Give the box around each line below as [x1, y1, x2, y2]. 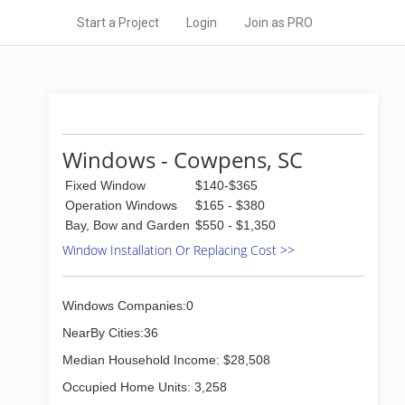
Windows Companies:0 [62, 298, 193, 313]
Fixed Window [65, 178, 146, 193]
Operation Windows [65, 198, 177, 212]
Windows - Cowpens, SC [62, 145, 303, 174]
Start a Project [77, 15, 159, 30]
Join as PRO [244, 15, 313, 30]
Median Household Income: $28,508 [62, 353, 270, 367]
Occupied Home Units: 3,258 [62, 380, 227, 394]
